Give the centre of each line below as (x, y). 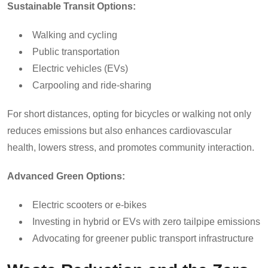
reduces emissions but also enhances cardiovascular (119, 130)
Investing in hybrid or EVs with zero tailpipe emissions (146, 221)
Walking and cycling (75, 35)
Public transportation (76, 51)
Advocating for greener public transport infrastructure (143, 238)
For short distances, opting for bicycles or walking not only (129, 114)
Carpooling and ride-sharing (92, 85)
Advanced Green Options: (66, 176)
